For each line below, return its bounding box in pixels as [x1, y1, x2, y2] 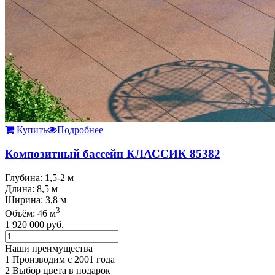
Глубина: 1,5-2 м [5, 172, 74, 183]
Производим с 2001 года [10, 254, 115, 265]
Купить [14, 125, 47, 136]
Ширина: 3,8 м [5, 194, 66, 205]
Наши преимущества [5, 243, 93, 254]
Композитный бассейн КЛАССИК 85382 [5, 147, 220, 161]
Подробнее [57, 125, 103, 136]
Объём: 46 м [5, 208, 56, 219]
